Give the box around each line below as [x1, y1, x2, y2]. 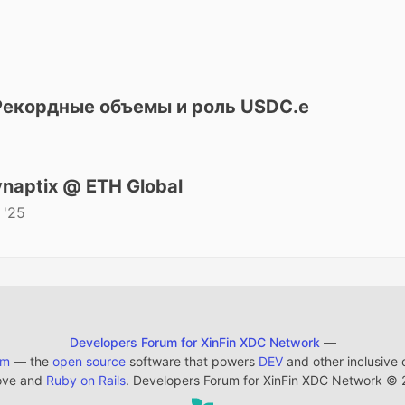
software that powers [125, 353, 259, 369]
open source [52, 353, 126, 369]
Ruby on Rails [46, 372, 126, 388]
